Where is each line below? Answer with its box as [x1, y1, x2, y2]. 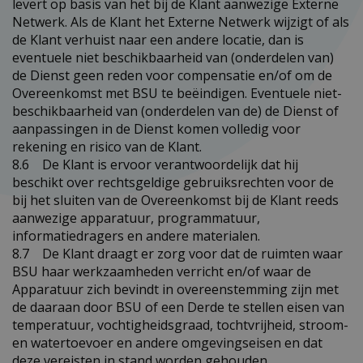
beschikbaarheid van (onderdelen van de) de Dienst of [12, 101, 339, 120]
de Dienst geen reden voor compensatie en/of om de [12, 66, 332, 84]
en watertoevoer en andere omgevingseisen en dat [12, 333, 322, 352]
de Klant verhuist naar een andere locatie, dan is [12, 30, 304, 49]
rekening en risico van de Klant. [12, 137, 202, 156]
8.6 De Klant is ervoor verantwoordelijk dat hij [12, 155, 298, 173]
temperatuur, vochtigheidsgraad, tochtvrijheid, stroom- [12, 315, 348, 334]
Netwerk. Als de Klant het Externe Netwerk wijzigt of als [12, 12, 349, 31]
